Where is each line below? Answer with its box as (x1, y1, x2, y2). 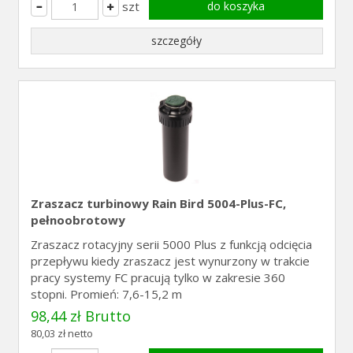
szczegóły (151, 33, 202, 48)
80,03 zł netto (30, 326, 93, 340)
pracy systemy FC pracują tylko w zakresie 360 (30, 269, 285, 285)
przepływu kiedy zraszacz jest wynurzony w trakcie (30, 253, 310, 269)
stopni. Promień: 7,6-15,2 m (30, 286, 182, 302)
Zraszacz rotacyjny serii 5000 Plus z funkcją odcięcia (30, 236, 312, 252)
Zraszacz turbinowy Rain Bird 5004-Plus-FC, (30, 195, 286, 211)
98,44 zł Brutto (30, 307, 131, 325)
